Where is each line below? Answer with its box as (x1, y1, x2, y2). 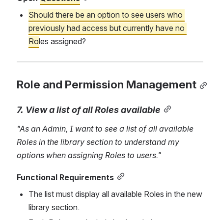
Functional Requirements (17, 172, 114, 183)
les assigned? (39, 36, 86, 46)
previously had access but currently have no (28, 23, 185, 33)
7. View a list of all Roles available (17, 104, 161, 115)
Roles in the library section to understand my (17, 137, 179, 147)
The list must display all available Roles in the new (28, 189, 202, 199)
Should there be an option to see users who (28, 9, 183, 20)
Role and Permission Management (17, 78, 196, 92)
